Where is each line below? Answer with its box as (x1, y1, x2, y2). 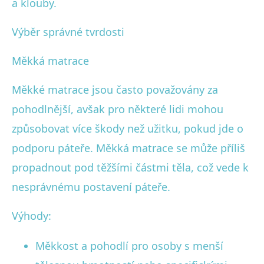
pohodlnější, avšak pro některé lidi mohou (12, 101, 223, 116)
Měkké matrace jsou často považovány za (12, 82, 218, 97)
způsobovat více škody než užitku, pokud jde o (12, 121, 243, 136)
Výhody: (12, 208, 51, 223)
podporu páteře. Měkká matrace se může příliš (12, 140, 245, 155)
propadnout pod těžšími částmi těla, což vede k (12, 160, 249, 174)
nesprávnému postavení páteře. (12, 179, 170, 194)
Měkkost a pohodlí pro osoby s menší (35, 238, 223, 253)
